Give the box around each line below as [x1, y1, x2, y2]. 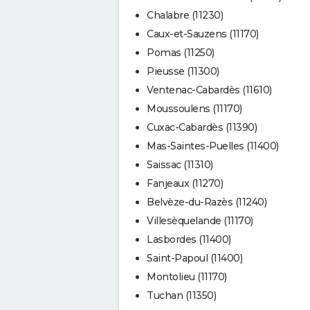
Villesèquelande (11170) [147, 214, 253, 227]
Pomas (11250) [147, 46, 215, 59]
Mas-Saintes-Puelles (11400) [147, 139, 279, 152]
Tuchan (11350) [147, 289, 216, 302]
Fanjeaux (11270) [147, 176, 223, 190]
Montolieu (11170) [147, 270, 227, 283]
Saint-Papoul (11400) [147, 251, 242, 264]
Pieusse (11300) [147, 64, 219, 77]
